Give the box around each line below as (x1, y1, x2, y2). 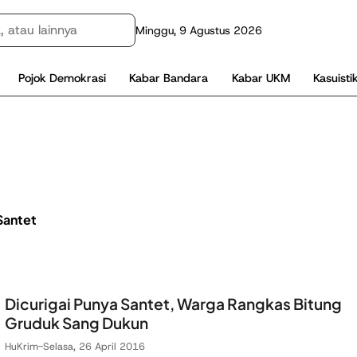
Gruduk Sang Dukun (5, 312, 148, 332)
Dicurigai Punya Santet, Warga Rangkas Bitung (5, 293, 342, 313)
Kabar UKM (231, 69, 290, 86)
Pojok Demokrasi (18, 69, 107, 86)
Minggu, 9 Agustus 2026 (135, 23, 262, 37)
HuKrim (5, 339, 38, 354)
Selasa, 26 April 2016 (43, 339, 145, 354)
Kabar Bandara (129, 69, 209, 86)
